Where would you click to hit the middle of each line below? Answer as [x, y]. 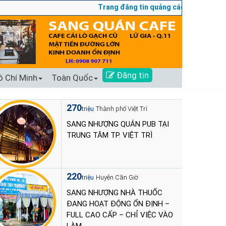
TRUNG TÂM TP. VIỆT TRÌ [109, 135]
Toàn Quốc [72, 78]
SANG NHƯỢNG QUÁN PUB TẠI [118, 124]
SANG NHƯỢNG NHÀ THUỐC [115, 193]
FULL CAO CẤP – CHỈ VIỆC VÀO [120, 215]
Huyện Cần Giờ [117, 177]
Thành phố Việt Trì [122, 109]
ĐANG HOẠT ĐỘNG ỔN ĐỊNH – [118, 204]
